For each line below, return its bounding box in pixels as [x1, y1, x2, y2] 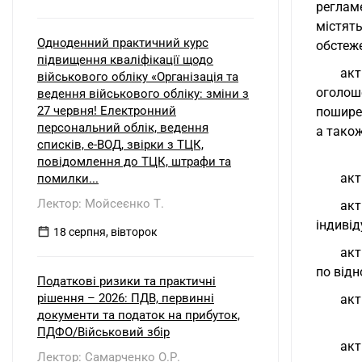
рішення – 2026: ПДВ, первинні [37, 291, 214, 305]
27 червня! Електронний [37, 103, 176, 118]
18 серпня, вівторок [53, 225, 158, 238]
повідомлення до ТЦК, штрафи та [37, 154, 231, 169]
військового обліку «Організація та [37, 69, 238, 84]
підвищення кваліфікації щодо [37, 53, 213, 67]
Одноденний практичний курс [37, 36, 208, 50]
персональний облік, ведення [37, 120, 208, 135]
